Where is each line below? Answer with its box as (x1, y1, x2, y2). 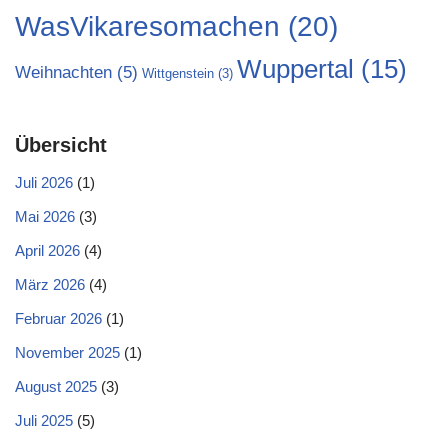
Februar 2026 (15, 310, 102, 327)
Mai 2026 (15, 208, 75, 225)
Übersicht (15, 134, 107, 156)
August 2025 (15, 378, 97, 395)
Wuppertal (237, 55, 354, 83)
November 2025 (15, 344, 120, 361)
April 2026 (15, 242, 80, 259)
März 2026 (15, 276, 85, 293)
